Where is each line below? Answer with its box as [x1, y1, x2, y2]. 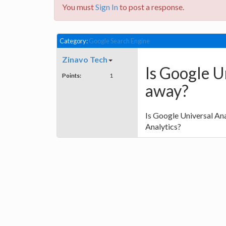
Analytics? [145, 122, 181, 132]
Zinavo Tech [62, 54, 107, 65]
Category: [60, 37, 89, 45]
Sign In [95, 2, 118, 12]
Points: [62, 72, 81, 79]
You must [62, 2, 95, 12]
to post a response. [118, 2, 184, 12]
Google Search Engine [89, 37, 150, 45]
